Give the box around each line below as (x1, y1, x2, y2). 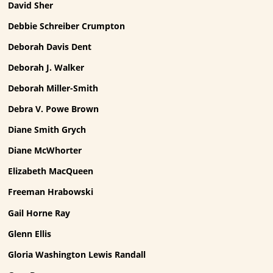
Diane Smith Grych (8, 124, 87, 136)
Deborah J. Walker (8, 62, 85, 73)
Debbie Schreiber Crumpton (8, 19, 126, 32)
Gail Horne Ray (8, 207, 71, 219)
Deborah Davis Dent (8, 40, 92, 52)
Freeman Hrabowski (8, 186, 94, 198)
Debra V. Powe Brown (8, 103, 99, 115)
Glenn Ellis (8, 227, 52, 239)
